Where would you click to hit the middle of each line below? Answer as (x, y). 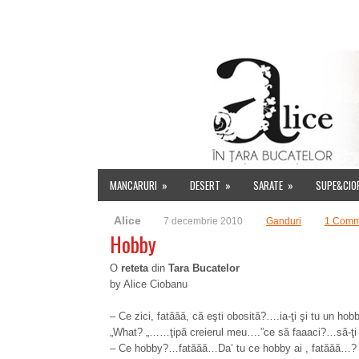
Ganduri (284, 221)
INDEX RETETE (256, 26)
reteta (135, 268)
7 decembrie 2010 (203, 221)
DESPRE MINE (177, 26)
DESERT (205, 185)
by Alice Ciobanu (149, 284)
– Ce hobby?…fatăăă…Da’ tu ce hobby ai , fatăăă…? (233, 348)
